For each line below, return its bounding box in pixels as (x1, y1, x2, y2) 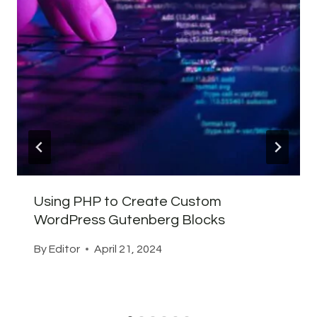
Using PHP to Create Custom (34, 194, 221, 209)
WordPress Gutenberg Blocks (34, 212, 225, 227)
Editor (49, 243, 81, 255)
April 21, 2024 (94, 243, 163, 255)
